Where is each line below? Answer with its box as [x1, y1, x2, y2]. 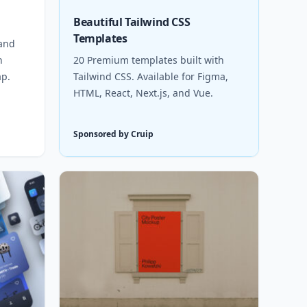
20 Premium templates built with [73, 53, 224, 66]
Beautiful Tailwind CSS [73, 14, 191, 29]
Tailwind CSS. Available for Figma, [73, 70, 228, 83]
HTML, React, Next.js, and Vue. [73, 86, 213, 99]
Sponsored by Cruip [73, 128, 153, 140]
